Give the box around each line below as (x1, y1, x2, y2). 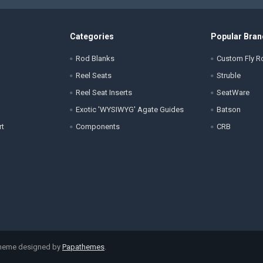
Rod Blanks (75, 54, 114, 63)
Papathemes (62, 242, 104, 251)
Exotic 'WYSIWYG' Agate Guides (75, 105, 184, 114)
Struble (216, 71, 241, 80)
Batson (216, 105, 241, 114)
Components (75, 122, 120, 131)
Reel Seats (75, 71, 112, 80)
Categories (69, 31, 114, 41)
